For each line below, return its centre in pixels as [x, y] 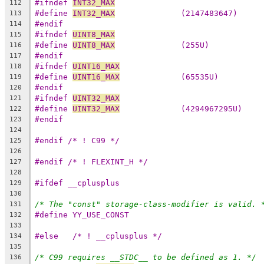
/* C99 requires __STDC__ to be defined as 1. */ [146, 257]
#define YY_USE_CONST [82, 214]
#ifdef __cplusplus [77, 183]
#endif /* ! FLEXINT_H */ [91, 161]
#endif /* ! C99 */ [77, 140]
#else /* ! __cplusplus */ [117, 236]
